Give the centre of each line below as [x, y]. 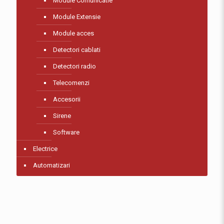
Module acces [73, 33]
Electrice [45, 149]
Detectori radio [74, 66]
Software [66, 132]
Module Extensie [77, 17]
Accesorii [67, 99]
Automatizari [51, 165]
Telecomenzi [71, 83]
